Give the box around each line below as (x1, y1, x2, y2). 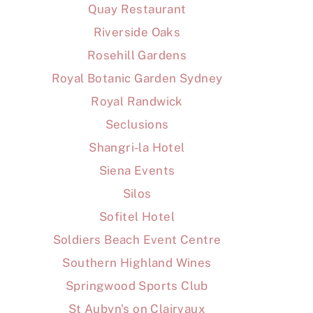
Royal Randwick (91, 94, 183, 109)
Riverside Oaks (93, 25, 181, 40)
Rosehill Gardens (87, 48, 187, 63)
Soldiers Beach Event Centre (52, 233, 221, 247)
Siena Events (99, 163, 175, 178)
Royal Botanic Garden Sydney (51, 71, 223, 86)
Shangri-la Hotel (89, 140, 185, 155)
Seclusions (105, 117, 169, 132)
